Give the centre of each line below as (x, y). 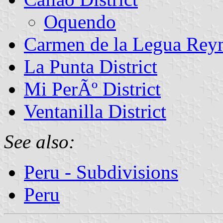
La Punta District (91, 66)
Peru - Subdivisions (101, 172)
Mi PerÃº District (92, 89)
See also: (40, 141)
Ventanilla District (95, 111)
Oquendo (80, 21)
